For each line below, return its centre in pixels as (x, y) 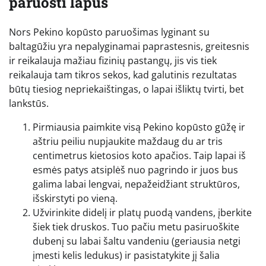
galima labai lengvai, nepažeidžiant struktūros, (136, 184)
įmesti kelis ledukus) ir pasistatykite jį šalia (126, 255)
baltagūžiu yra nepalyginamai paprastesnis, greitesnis (129, 46)
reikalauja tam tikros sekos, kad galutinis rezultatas (123, 75)
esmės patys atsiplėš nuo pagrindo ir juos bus (135, 170)
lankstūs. (29, 103)
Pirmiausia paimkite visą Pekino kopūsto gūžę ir (139, 127)
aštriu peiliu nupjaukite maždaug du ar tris (128, 141)
